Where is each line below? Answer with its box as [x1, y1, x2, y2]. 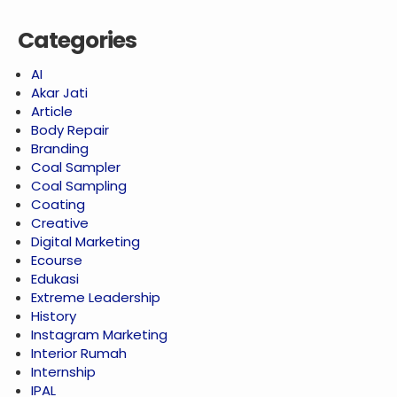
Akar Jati [31, 83, 88, 103]
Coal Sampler [31, 158, 121, 177]
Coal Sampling [31, 176, 127, 196]
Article [31, 102, 73, 121]
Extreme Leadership [31, 288, 160, 307]
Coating [31, 195, 85, 214]
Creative [31, 214, 89, 233]
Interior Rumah [31, 344, 127, 363]
